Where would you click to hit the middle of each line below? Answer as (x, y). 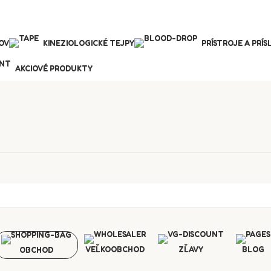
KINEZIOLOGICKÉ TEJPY (89, 43)
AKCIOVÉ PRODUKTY (54, 68)
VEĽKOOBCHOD (115, 249)
